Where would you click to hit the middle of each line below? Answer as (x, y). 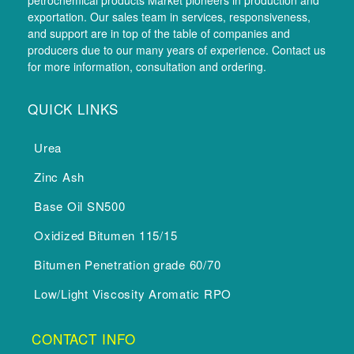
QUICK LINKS (73, 109)
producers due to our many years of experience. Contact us (177, 50)
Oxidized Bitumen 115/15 (106, 235)
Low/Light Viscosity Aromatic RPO (133, 294)
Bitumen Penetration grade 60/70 (128, 265)
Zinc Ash (59, 177)
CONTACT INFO (84, 339)
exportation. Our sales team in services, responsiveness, (169, 17)
